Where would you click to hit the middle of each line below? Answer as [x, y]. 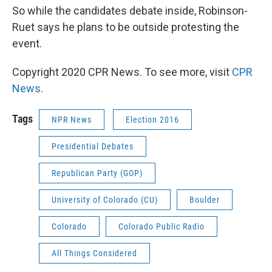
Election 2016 [152, 119]
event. [27, 43]
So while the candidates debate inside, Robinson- [130, 10]
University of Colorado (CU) [105, 199]
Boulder [205, 199]
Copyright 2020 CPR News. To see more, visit [122, 72]
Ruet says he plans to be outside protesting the [126, 27]
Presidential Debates [93, 146]
